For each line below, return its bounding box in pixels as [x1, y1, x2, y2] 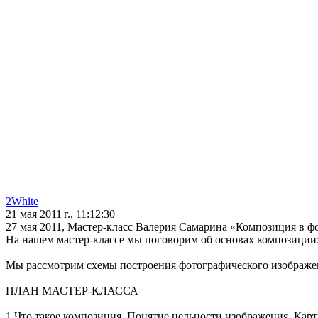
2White [6, 195, 38, 208]
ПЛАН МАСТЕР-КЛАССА [6, 285, 138, 297]
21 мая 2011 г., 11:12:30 [6, 208, 115, 221]
